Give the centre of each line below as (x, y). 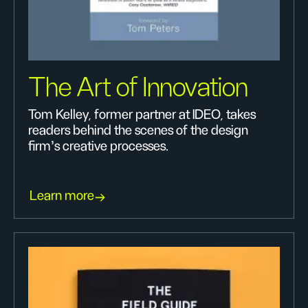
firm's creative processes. (98, 146)
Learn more (62, 196)
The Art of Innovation (139, 88)
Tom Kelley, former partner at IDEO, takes (142, 115)
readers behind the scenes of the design (138, 131)
